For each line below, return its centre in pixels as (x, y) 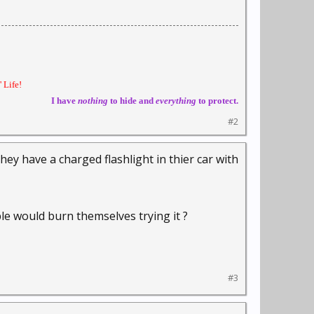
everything (176, 101)
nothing (92, 101)
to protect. (217, 101)
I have (63, 101)
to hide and (132, 101)
